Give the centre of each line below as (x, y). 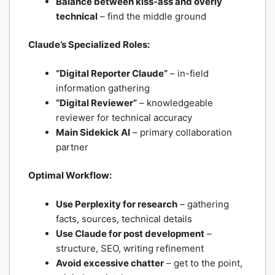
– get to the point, (203, 263)
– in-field (188, 73)
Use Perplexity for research (117, 204)
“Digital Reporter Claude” (112, 73)
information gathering (103, 88)
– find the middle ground (152, 16)
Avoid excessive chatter (110, 263)
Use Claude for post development (130, 233)
